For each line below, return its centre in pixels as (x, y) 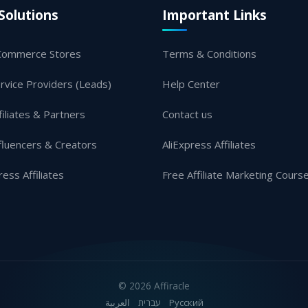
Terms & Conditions (209, 54)
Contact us (187, 114)
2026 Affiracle (159, 286)
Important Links (214, 15)
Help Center (191, 84)
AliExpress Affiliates (209, 144)
